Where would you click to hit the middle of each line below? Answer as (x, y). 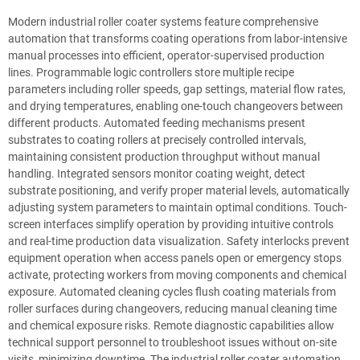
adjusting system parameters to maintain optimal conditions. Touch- (178, 207)
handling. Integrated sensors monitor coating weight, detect (157, 174)
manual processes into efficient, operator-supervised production (166, 55)
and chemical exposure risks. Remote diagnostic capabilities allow (171, 325)
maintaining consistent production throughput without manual (164, 157)
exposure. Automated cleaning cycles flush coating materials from (172, 292)
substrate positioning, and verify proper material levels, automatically (179, 190)
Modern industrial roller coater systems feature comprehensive (163, 22)
